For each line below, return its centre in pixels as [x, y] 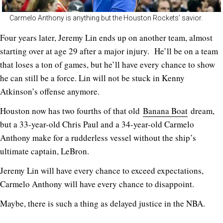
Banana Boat [165, 111]
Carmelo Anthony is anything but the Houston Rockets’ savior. [106, 18]
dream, [201, 111]
